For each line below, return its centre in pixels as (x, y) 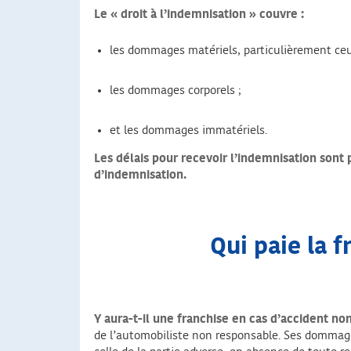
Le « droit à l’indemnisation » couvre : (201, 15)
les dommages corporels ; (175, 91)
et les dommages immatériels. (190, 131)
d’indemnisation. (140, 175)
